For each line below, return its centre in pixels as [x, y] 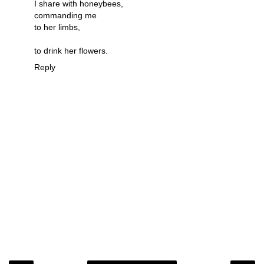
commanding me [65, 16]
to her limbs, [57, 27]
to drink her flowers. [71, 51]
